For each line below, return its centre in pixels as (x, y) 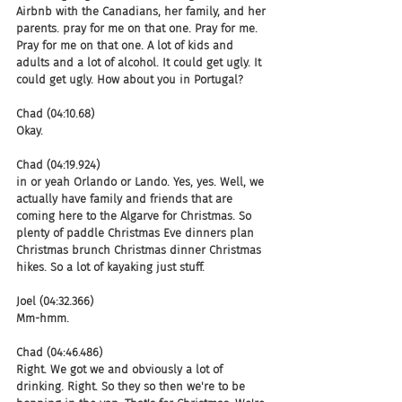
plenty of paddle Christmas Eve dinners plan (137, 232)
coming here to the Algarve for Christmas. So (135, 215)
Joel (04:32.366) (55, 301)
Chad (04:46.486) (59, 352)
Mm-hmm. (43, 318)
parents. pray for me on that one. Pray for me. (139, 28)
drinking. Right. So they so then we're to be (132, 386)
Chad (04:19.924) (58, 164)
